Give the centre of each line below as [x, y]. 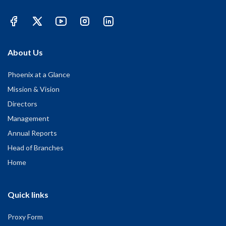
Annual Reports [32, 133]
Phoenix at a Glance [39, 75]
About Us [25, 52]
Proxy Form [25, 217]
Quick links [28, 195]
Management [29, 119]
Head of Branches [36, 148]
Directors [22, 104]
